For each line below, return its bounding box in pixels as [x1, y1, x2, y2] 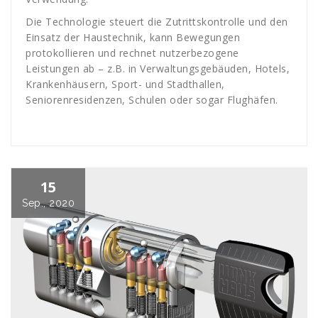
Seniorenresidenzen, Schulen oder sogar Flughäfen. [26, 92, 278, 106]
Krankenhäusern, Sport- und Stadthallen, [26, 77, 228, 91]
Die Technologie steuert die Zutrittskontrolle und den [26, 14, 288, 28]
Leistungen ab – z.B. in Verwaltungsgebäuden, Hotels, [26, 61, 290, 75]
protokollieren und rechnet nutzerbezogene [26, 45, 239, 60]
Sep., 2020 [22, 197, 75, 209]
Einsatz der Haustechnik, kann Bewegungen [26, 30, 240, 44]
